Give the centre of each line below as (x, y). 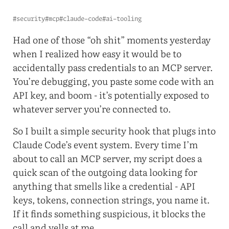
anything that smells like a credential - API (104, 186)
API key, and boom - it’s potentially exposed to (111, 95)
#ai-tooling (122, 19)
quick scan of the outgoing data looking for (105, 172)
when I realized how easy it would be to (97, 53)
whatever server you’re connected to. (92, 108)
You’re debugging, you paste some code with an (114, 81)
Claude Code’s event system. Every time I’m (106, 144)
